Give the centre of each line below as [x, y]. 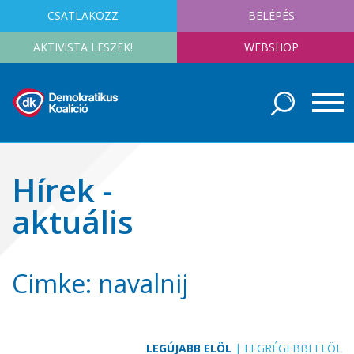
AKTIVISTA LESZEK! [83, 47]
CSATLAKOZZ [83, 15]
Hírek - [62, 190]
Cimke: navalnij [100, 283]
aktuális [73, 222]
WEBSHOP [271, 47]
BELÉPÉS [271, 15]
